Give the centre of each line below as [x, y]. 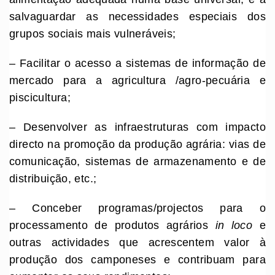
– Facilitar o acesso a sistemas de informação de [137, 64]
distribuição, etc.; [53, 179]
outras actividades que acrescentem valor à [137, 243]
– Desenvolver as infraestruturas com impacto [137, 127]
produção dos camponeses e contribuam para [137, 260]
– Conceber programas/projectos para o [137, 208]
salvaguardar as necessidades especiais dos [137, 17]
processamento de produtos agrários [112, 226]
